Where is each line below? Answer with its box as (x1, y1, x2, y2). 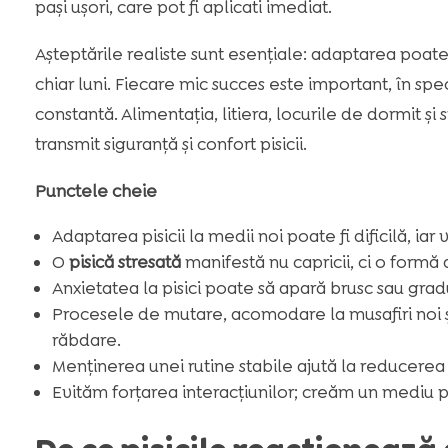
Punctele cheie (34, 179, 157, 202)
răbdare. (51, 328, 121, 351)
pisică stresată (68, 250, 181, 273)
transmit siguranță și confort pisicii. (34, 132, 307, 155)
